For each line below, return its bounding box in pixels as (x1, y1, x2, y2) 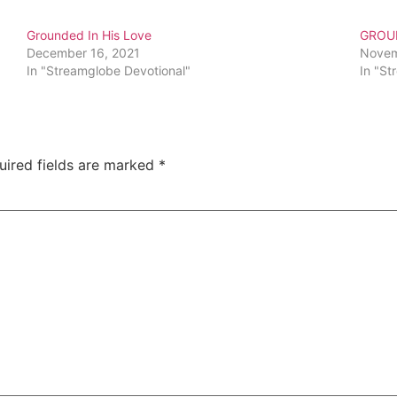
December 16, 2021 (27, 45, 141, 61)
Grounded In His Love (27, 27, 152, 43)
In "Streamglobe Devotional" (27, 63, 191, 79)
